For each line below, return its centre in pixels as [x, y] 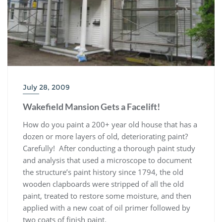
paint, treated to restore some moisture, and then [107, 196]
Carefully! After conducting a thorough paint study [109, 148]
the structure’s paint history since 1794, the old [103, 172]
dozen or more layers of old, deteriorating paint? [106, 137]
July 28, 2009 [46, 87]
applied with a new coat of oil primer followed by [107, 208]
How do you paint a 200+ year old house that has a [110, 125]
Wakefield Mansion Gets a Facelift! [91, 107]
